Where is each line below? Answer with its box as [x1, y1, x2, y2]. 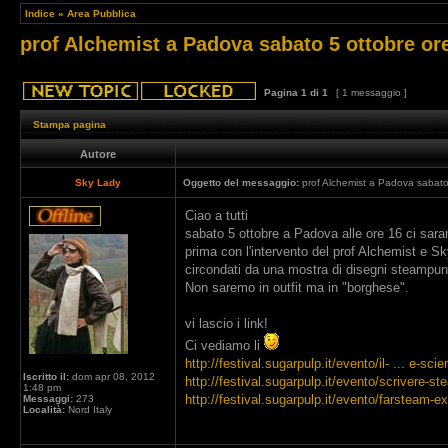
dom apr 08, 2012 [69, 371, 155, 382]
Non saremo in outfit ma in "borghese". [185, 280, 409, 295]
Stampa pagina [33, 119, 106, 130]
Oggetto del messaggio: [183, 177, 299, 188]
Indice [25, 8, 55, 19]
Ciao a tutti [185, 208, 248, 223]
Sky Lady [75, 177, 121, 188]
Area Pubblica [67, 8, 136, 19]
